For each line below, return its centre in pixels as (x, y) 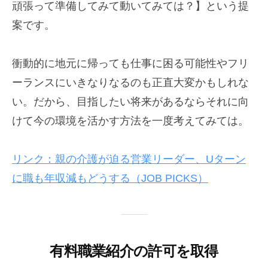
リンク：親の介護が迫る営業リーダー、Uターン (129, 159)
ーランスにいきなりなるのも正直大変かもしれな (130, 83)
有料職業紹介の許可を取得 (134, 251)
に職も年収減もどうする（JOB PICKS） (110, 179)
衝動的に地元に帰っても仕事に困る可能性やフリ (130, 64)
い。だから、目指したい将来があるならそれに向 (130, 102)
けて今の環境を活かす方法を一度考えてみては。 (130, 121)
